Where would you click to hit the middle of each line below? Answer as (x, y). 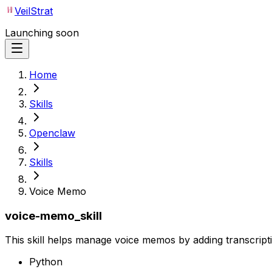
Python (46, 262)
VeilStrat (34, 11)
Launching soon (42, 33)
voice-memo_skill (53, 216)
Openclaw (52, 133)
